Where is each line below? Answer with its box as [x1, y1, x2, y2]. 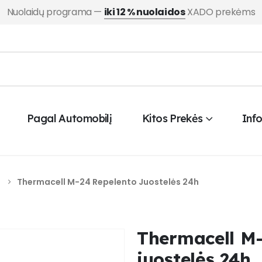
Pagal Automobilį [27, 111, 112, 125]
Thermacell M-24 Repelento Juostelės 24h [17, 175, 199, 188]
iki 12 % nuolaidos [104, 5, 185, 19]
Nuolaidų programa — [6, 5, 104, 19]
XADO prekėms [185, 5, 256, 19]
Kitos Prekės [142, 111, 203, 125]
